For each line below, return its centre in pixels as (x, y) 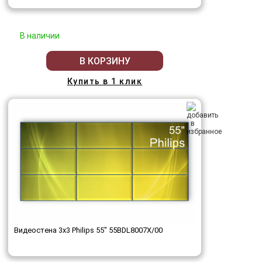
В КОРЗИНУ (105, 61)
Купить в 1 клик (105, 82)
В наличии (40, 36)
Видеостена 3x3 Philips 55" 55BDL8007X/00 (88, 230)
